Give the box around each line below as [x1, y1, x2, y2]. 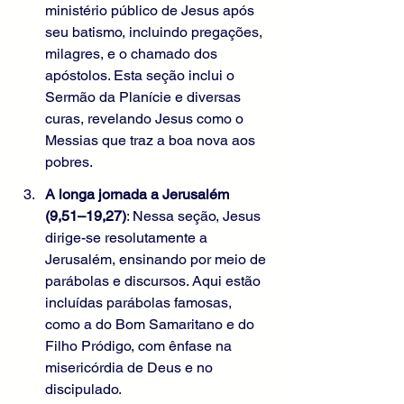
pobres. [45, 153, 93, 171]
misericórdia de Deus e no [45, 359, 216, 377]
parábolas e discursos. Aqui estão [45, 272, 264, 290]
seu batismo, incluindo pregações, [45, 23, 266, 41]
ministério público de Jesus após [45, 2, 258, 20]
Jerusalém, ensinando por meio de [45, 251, 270, 269]
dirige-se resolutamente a [45, 229, 211, 247]
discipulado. [45, 381, 122, 399]
